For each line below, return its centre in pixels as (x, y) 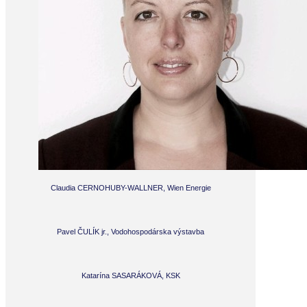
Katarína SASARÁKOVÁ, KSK (131, 275)
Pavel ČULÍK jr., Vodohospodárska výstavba (131, 231)
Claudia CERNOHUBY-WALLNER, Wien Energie (131, 187)
